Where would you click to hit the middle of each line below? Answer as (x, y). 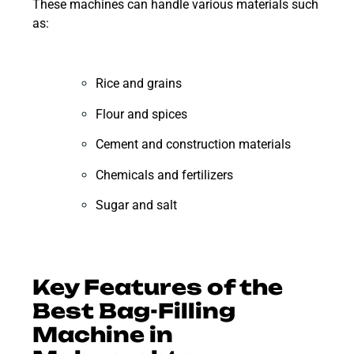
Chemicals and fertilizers (164, 175)
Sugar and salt (136, 205)
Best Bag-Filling (134, 311)
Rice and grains (139, 84)
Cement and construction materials (193, 145)
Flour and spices (141, 114)
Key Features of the (158, 287)
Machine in (103, 334)
